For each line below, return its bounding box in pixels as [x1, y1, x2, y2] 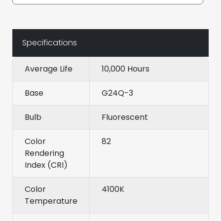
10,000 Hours [102, 63, 149, 75]
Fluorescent [102, 111, 148, 123]
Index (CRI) [25, 159, 68, 171]
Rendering [25, 147, 64, 159]
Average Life [25, 63, 73, 75]
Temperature [25, 195, 77, 207]
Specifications [22, 37, 77, 49]
